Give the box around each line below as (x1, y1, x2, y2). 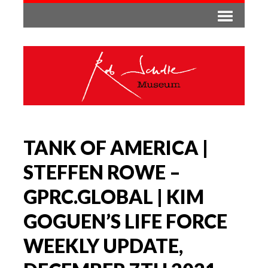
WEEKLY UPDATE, (23, 233, 183, 257)
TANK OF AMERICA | (23, 135, 208, 159)
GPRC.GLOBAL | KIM (23, 184, 204, 208)
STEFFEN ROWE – (23, 160, 181, 184)
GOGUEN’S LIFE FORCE (23, 209, 227, 233)
